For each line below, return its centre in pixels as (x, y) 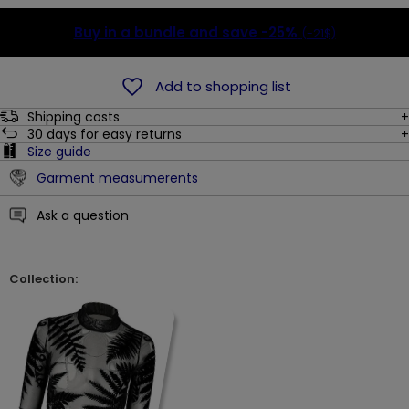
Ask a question (83, 216)
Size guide (59, 151)
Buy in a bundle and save (167, 32)
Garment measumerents (117, 178)
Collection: (43, 278)
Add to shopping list (223, 87)
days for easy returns (114, 134)
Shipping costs (73, 116)
